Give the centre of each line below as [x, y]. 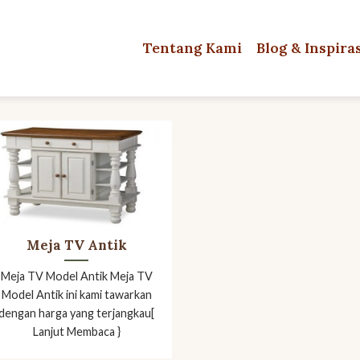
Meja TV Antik [76, 245]
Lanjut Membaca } [76, 332]
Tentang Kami [192, 48]
